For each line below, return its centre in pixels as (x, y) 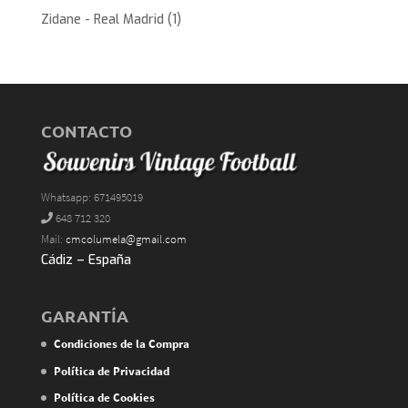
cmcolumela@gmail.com (126, 240)
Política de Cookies (104, 398)
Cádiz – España (86, 260)
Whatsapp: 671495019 (92, 198)
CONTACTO (86, 131)
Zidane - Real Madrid (102, 20)
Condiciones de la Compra (121, 344)
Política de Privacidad (111, 371)
